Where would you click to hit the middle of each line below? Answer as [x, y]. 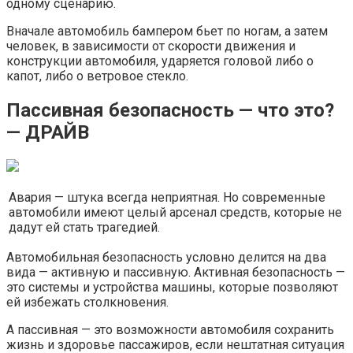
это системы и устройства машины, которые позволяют [172, 287]
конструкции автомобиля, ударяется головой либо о [160, 61]
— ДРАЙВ [48, 132]
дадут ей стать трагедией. [84, 227]
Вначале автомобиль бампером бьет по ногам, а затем [167, 31]
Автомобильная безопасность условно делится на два [166, 257]
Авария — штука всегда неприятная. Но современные [167, 197]
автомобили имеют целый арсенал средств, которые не [175, 212]
